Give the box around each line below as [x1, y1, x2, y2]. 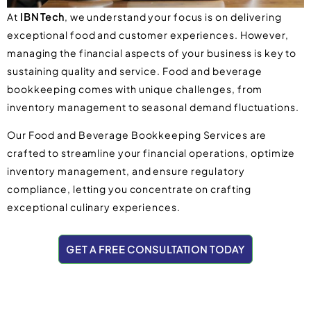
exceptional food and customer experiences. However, [7, 28, 289, 41]
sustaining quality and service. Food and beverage [7, 65, 263, 77]
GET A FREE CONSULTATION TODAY [66, 242, 245, 255]
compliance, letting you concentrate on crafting [7, 183, 252, 196]
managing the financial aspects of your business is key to [7, 47, 297, 59]
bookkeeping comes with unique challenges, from [7, 83, 263, 95]
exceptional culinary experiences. [7, 201, 180, 214]
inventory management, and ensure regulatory [7, 165, 245, 178]
